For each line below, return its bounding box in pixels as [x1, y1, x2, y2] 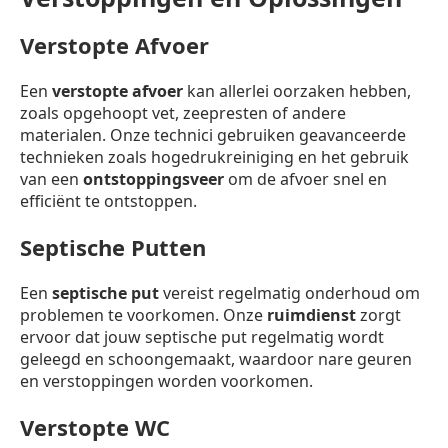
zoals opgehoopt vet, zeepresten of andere [20, 102, 346, 124]
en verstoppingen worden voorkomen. [20, 370, 313, 392]
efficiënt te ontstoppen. [20, 190, 197, 212]
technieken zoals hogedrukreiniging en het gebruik [20, 146, 409, 168]
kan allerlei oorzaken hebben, [183, 80, 411, 102]
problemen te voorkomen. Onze [20, 304, 267, 326]
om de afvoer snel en [224, 168, 387, 190]
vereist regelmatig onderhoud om [159, 282, 420, 304]
